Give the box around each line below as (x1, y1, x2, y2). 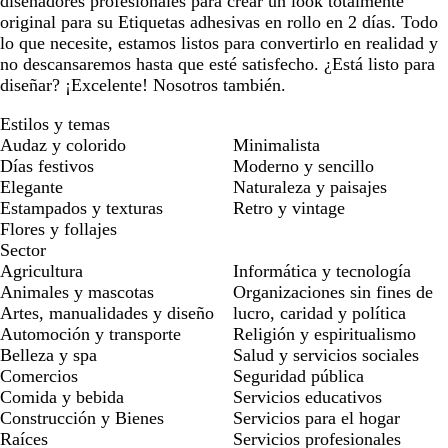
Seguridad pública (233, 365, 364, 386)
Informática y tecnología (233, 260, 411, 281)
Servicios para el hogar (233, 407, 400, 428)
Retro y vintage (233, 197, 345, 218)
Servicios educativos (233, 386, 382, 407)
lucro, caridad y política (233, 302, 406, 323)
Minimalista (233, 134, 320, 155)
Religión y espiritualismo (233, 323, 416, 344)
